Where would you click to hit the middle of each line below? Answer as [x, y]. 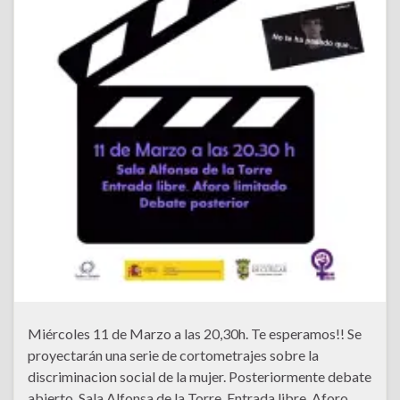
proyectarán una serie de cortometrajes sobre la [173, 354]
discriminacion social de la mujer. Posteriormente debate [200, 376]
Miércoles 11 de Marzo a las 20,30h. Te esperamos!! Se [195, 333]
